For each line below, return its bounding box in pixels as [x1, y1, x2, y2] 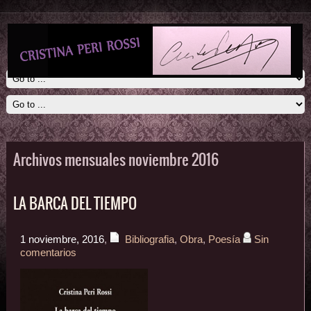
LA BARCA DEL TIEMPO [12, 192, 137, 215]
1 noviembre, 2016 [19, 234, 104, 246]
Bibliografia [124, 234, 174, 246]
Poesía [208, 234, 240, 246]
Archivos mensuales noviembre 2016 [12, 149, 219, 171]
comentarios [19, 247, 76, 259]
